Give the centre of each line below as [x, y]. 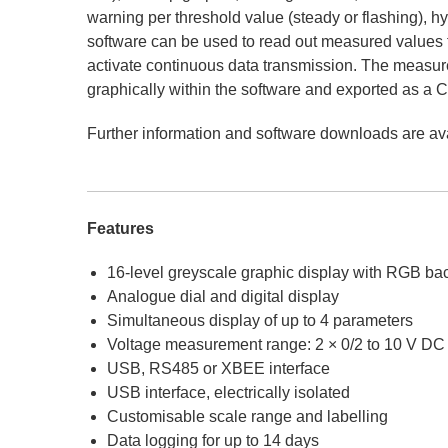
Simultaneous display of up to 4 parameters [260, 320]
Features [121, 228]
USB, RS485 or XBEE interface [219, 368]
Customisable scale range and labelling [248, 416]
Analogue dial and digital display [223, 296]
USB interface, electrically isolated [229, 392]
